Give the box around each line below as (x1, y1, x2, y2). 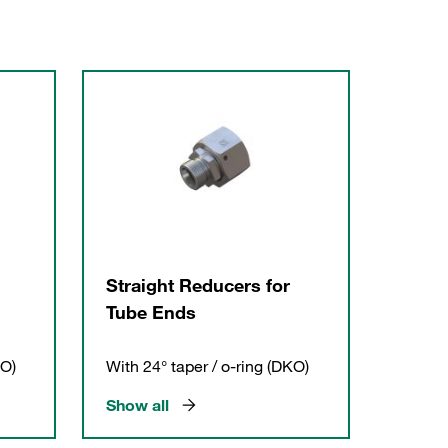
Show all (106, 394, 170, 415)
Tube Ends (106, 300, 197, 323)
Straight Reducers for (106, 273, 291, 296)
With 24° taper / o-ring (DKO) (106, 355, 310, 376)
